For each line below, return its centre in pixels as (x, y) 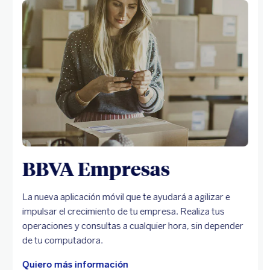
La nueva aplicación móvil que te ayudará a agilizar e (126, 197)
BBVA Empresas (96, 168)
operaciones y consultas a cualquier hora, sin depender (133, 226)
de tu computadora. (62, 240)
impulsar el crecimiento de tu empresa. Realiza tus (123, 211)
